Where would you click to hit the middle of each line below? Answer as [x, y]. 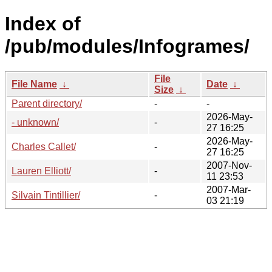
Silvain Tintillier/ [46, 195]
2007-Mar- [229, 189]
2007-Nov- [229, 165]
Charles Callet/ [44, 146]
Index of [43, 24]
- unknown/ [35, 122]
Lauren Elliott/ [41, 171]
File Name [34, 84]
